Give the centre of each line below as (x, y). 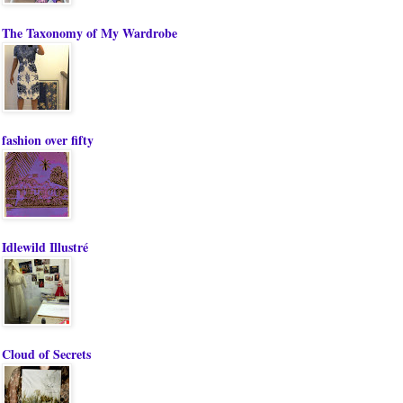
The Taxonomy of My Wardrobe (90, 33)
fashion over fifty (48, 140)
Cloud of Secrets (46, 354)
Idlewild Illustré (45, 247)
